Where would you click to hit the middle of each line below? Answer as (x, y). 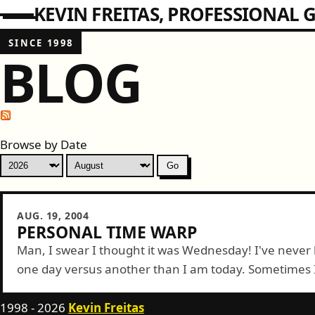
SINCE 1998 (41, 43)
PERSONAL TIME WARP (107, 232)
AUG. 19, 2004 (53, 216)
